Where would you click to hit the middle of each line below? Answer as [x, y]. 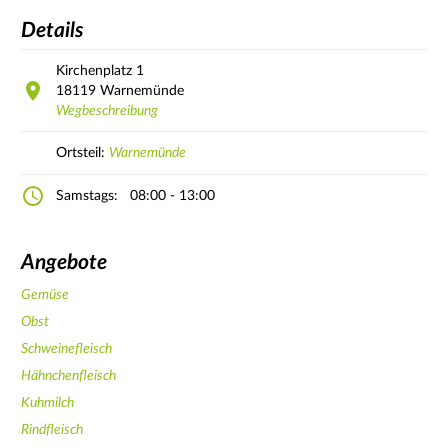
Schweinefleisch [66, 348]
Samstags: [87, 195]
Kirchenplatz [96, 70]
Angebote [64, 263]
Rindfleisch [52, 429]
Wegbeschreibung [107, 110]
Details [52, 31]
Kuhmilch [47, 402]
